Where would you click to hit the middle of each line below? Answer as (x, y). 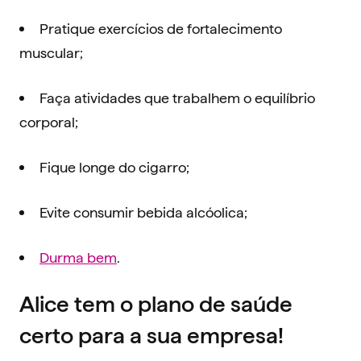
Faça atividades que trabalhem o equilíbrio (177, 98)
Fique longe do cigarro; (114, 167)
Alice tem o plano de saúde (156, 304)
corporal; (49, 122)
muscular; (51, 52)
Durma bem (78, 257)
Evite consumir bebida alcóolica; (143, 212)
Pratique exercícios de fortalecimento (161, 28)
